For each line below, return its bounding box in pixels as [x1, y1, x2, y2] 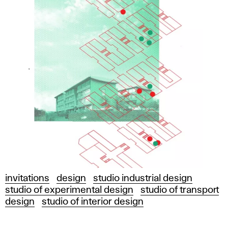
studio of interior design [42, 197, 144, 206]
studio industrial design [93, 174, 192, 183]
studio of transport [140, 186, 219, 194]
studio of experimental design [5, 186, 133, 194]
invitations [5, 174, 49, 183]
